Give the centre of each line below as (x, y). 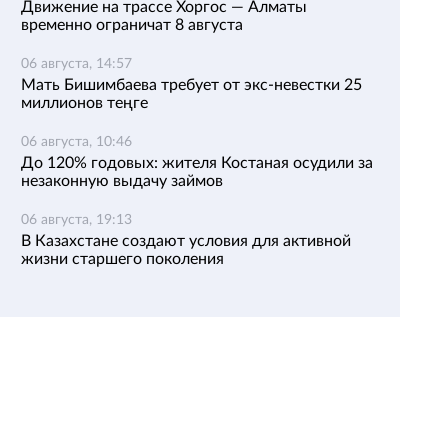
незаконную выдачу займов (122, 181)
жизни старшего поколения (122, 259)
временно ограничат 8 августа (132, 25)
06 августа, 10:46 (76, 142)
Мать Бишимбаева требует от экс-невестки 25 (191, 85)
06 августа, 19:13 (76, 220)
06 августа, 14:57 (76, 64)
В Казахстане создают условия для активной (186, 241)
